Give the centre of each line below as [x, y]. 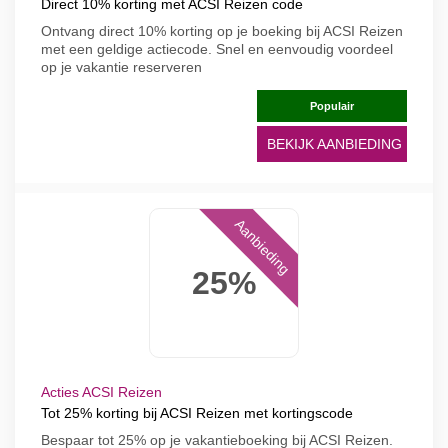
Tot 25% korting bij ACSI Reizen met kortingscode [197, 413]
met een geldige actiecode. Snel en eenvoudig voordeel [217, 49]
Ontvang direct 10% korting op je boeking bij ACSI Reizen [222, 31]
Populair [332, 106]
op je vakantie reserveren [121, 67]
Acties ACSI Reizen [101, 392]
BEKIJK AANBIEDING [334, 144]
